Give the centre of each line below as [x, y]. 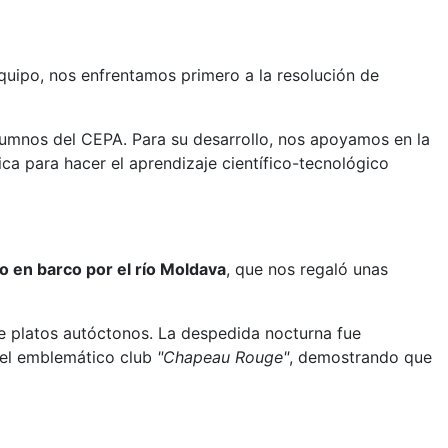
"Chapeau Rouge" [223, 357]
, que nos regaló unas [307, 269]
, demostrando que [360, 357]
